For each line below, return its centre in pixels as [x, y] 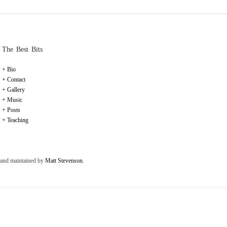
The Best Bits [22, 50]
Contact [16, 80]
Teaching [18, 120]
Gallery [16, 90]
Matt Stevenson [64, 161]
